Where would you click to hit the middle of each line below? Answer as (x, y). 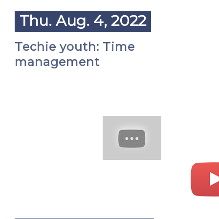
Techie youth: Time (75, 47)
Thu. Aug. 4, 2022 (83, 21)
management (57, 62)
